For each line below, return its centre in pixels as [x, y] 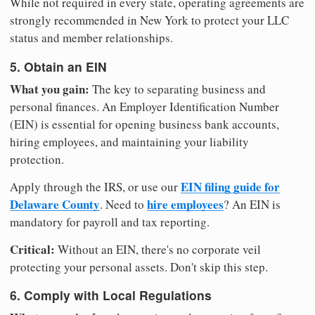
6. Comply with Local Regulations [111, 295]
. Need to [123, 204]
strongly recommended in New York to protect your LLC [149, 20]
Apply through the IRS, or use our [95, 186]
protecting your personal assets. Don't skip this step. [139, 266]
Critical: [32, 249]
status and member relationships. [91, 38]
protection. [37, 159]
